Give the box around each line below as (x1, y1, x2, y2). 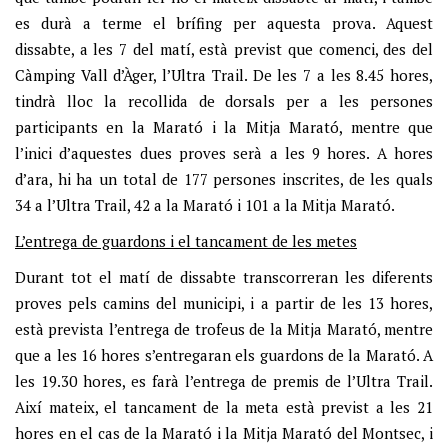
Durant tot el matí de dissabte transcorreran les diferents (15, 266, 433, 287)
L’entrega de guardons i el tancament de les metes (15, 230, 357, 251)
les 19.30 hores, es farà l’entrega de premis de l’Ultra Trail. (15, 370, 433, 391)
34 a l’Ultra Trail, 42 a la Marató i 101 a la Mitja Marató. (15, 194, 395, 215)
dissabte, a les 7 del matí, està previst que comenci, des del (15, 38, 433, 59)
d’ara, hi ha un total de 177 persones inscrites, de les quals (15, 168, 433, 189)
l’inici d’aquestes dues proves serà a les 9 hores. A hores (15, 142, 433, 163)
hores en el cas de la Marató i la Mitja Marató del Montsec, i (15, 422, 433, 443)
